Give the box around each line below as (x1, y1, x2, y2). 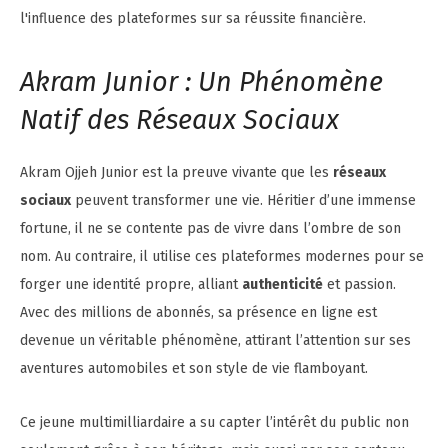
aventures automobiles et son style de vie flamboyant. (20, 359, 368, 377)
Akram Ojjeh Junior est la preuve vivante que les (20, 163, 333, 181)
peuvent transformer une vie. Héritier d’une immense (71, 191, 416, 209)
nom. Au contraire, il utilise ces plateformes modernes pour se (20, 247, 424, 265)
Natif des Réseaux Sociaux (20, 103, 339, 136)
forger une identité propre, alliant (20, 275, 242, 293)
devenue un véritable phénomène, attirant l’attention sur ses (20, 331, 411, 349)
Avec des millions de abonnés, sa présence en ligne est (20, 303, 377, 321)
